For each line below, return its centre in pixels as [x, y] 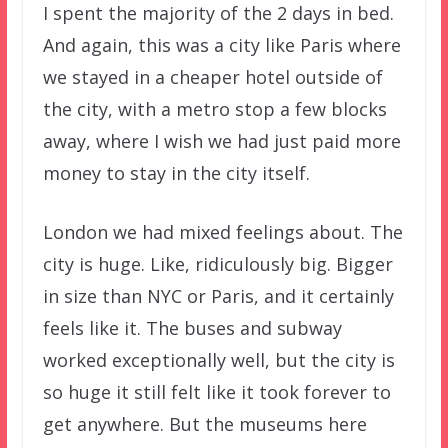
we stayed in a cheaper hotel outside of [212, 76]
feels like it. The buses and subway [192, 327]
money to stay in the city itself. [176, 172]
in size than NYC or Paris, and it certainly [218, 295]
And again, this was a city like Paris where [221, 44]
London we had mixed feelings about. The [222, 231]
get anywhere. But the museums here [204, 423]
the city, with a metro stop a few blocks [214, 108]
